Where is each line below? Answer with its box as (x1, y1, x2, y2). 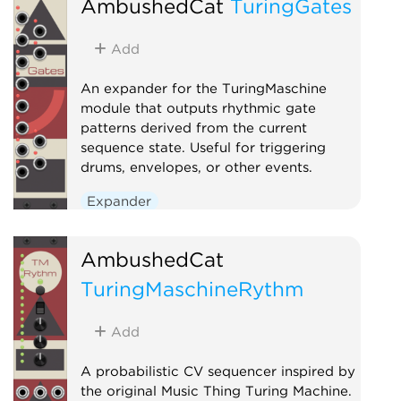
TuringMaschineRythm (80, 276, 303, 301)
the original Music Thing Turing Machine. (80, 382, 352, 399)
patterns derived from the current (80, 119, 307, 136)
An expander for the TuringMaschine (80, 80, 327, 97)
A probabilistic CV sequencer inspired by (80, 363, 355, 380)
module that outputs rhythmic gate (80, 99, 316, 116)
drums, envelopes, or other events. (80, 158, 312, 175)
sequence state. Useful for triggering (80, 139, 326, 156)
